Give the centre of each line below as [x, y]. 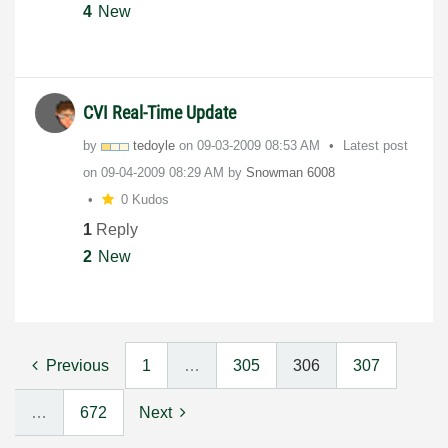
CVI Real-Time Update [159, 113]
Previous [77, 365]
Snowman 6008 [290, 173]
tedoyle [154, 146]
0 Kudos [144, 200]
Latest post [375, 146]
